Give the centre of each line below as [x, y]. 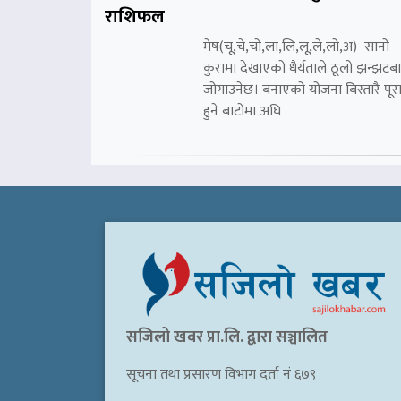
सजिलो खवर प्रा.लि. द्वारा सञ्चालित [227, 338]
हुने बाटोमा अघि [242, 112]
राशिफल [135, 17]
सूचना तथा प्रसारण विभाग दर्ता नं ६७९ [221, 375]
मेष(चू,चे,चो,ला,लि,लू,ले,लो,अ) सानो [296, 47]
